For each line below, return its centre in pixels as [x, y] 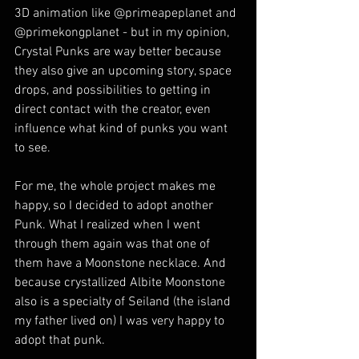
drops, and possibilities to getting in [114, 91]
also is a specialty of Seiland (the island [124, 302]
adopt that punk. [60, 341]
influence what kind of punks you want [123, 129]
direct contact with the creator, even [114, 110]
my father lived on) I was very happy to [121, 321]
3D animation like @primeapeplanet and [127, 14]
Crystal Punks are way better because [119, 52]
